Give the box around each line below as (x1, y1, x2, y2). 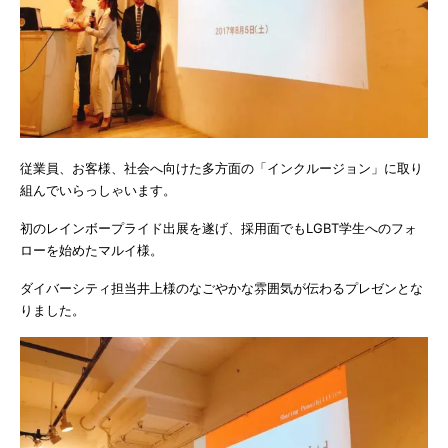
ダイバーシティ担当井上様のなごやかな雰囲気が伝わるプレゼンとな (20, 279, 423, 296)
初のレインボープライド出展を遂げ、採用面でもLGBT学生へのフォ (20, 219, 417, 236)
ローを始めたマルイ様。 (20, 241, 163, 258)
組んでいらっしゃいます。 (20, 181, 176, 198)
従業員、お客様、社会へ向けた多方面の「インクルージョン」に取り (20, 159, 423, 176)
